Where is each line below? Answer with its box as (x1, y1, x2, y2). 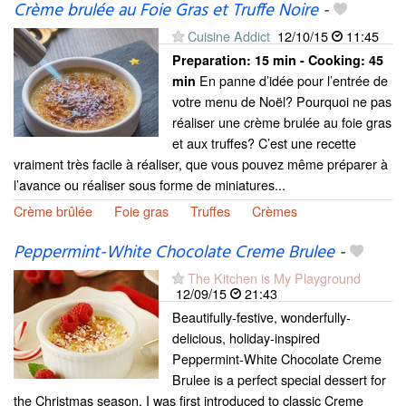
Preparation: (172, 51, 255, 70)
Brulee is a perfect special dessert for (172, 370, 386, 390)
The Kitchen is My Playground (188, 268, 361, 288)
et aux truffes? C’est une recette (172, 133, 356, 153)
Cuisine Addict (188, 26, 274, 46)
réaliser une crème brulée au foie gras (172, 112, 391, 132)
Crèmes (252, 201, 297, 221)
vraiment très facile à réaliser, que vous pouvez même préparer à (14, 154, 388, 174)
